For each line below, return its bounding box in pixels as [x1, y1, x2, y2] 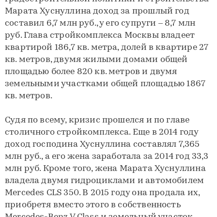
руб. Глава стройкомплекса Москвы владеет [5, 31, 195, 40]
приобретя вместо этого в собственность [5, 201, 181, 210]
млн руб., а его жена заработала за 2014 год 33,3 [5, 152, 209, 161]
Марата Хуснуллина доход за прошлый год [5, 7, 189, 16]
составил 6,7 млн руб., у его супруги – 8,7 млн [5, 19, 196, 28]
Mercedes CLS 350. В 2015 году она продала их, [5, 188, 200, 198]
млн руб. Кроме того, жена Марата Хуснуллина [5, 164, 206, 173]
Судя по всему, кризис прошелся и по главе [5, 116, 190, 125]
